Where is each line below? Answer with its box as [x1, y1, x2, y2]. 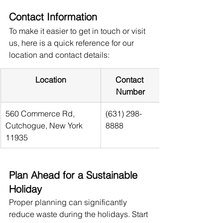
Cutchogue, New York [5, 120, 85, 130]
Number [116, 86, 145, 97]
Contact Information [9, 10, 97, 23]
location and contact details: [9, 49, 110, 60]
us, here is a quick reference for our [9, 37, 136, 48]
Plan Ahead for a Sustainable [9, 168, 140, 181]
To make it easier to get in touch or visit [9, 25, 147, 36]
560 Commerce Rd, [5, 108, 77, 118]
